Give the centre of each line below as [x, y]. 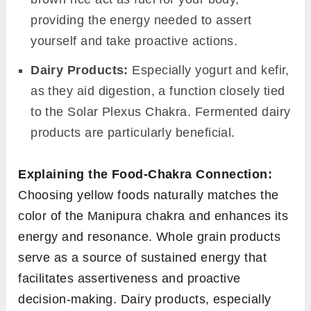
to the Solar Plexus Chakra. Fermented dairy [161, 111]
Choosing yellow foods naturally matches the [149, 195]
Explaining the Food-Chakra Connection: [145, 174]
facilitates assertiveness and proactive [129, 278]
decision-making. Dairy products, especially [145, 299]
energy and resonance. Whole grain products [150, 236]
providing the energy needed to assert [141, 20]
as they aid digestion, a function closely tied [158, 91]
